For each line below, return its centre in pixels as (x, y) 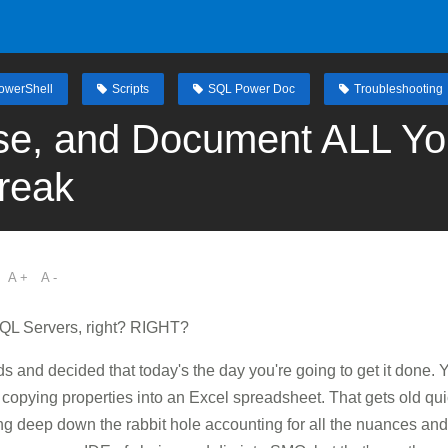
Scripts (130, 89)
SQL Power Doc (251, 89)
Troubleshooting (398, 89)
